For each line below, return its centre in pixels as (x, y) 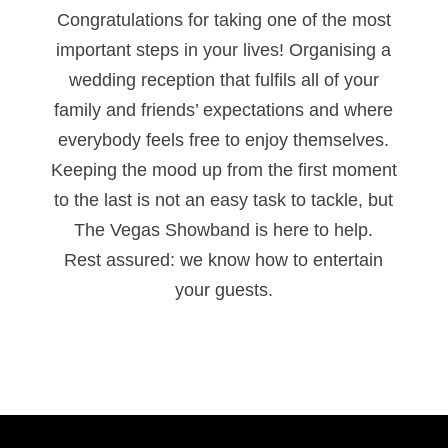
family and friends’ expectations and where (224, 109)
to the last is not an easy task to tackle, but (224, 199)
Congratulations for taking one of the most (223, 19)
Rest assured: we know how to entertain (224, 259)
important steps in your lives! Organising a (224, 49)
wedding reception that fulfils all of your (223, 79)
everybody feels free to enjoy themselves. (224, 139)
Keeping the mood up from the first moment (223, 169)
